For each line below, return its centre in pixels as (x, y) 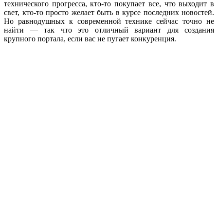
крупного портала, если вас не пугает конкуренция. (90, 39)
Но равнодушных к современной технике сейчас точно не (109, 21)
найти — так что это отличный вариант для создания (109, 30)
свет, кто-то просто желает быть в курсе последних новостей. (109, 13)
